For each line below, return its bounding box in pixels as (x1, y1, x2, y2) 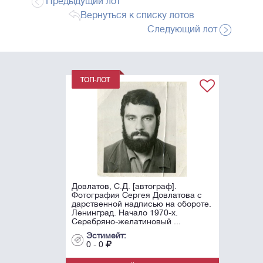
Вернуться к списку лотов (80, 10, 194, 21)
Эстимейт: (75, 231, 116, 241)
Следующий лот (147, 24, 220, 35)
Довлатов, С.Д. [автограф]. (60, 181, 166, 191)
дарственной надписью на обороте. (60, 199, 201, 209)
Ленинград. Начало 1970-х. (60, 208, 167, 218)
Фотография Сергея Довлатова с (60, 190, 191, 200)
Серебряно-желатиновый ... (60, 217, 170, 227)
